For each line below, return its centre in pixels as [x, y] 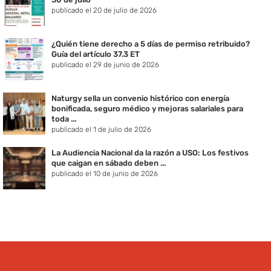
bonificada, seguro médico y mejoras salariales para [147, 109]
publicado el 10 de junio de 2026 [105, 174]
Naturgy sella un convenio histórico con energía [140, 99]
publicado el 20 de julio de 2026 [104, 11]
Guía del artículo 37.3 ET [96, 54]
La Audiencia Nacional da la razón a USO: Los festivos [150, 153]
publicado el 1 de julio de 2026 [101, 130]
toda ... [64, 119]
